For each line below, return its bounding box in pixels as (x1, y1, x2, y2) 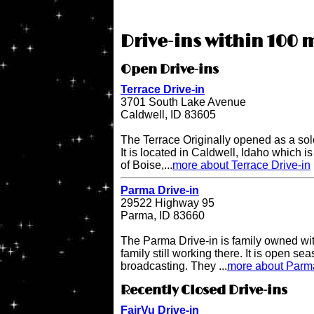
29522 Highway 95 (121, 197, 214, 210)
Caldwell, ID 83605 (121, 109, 216, 121)
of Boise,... (121, 159, 172, 172)
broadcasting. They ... (121, 260, 227, 273)
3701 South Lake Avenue (121, 96, 246, 109)
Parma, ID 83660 (121, 210, 205, 222)
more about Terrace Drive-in (172, 159, 310, 172)
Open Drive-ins (121, 62, 219, 78)
